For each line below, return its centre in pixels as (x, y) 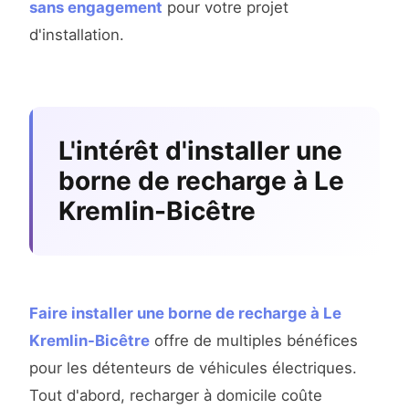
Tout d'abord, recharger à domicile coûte (176, 396)
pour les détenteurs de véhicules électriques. (193, 368)
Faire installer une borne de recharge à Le (185, 314)
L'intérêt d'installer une (200, 151)
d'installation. (77, 35)
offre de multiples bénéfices (254, 341)
